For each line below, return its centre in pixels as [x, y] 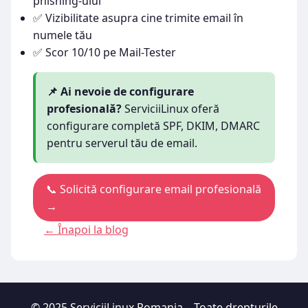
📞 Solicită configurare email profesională [154, 189]
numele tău [63, 35]
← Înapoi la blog [86, 230]
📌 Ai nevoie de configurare [120, 91]
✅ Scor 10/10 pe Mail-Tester [104, 52]
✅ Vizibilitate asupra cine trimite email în [138, 18]
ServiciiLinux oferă [170, 109]
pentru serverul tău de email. [122, 143]
